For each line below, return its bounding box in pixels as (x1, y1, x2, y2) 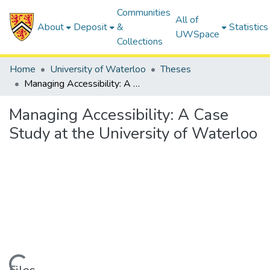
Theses (160, 63, 191, 76)
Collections (117, 35, 163, 48)
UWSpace (175, 28, 220, 41)
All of (175, 13, 199, 27)
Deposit (74, 20, 108, 34)
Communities (117, 6, 171, 19)
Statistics (229, 20, 269, 34)
